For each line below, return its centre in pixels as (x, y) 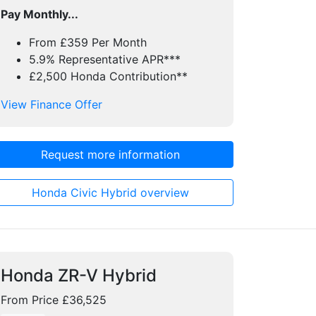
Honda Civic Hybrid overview (110, 193)
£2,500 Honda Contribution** (108, 76)
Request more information (110, 154)
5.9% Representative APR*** (105, 59)
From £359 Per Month (88, 42)
